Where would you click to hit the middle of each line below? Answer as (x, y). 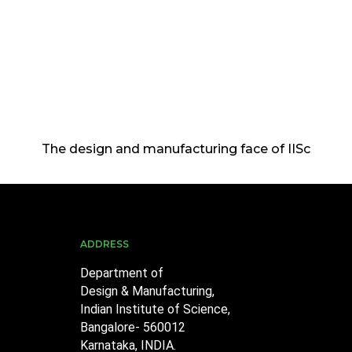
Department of (122, 273)
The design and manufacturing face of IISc (176, 149)
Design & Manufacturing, (147, 291)
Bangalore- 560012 (133, 328)
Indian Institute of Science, (155, 310)
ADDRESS (104, 244)
